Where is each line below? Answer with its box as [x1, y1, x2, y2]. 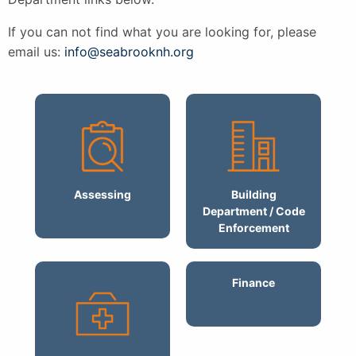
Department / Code [202, 203, 305, 218]
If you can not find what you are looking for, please [8, 23, 316, 40]
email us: [8, 43, 64, 60]
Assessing [74, 187, 131, 201]
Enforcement [218, 220, 289, 234]
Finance [232, 275, 275, 289]
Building [230, 187, 277, 201]
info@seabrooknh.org [64, 43, 194, 60]
